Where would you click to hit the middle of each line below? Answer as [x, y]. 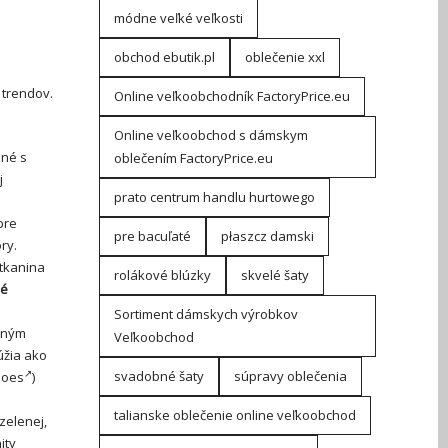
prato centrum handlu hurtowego [214, 197]
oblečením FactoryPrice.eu [193, 158]
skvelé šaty [274, 275]
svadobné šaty [158, 376]
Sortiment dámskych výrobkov [205, 314]
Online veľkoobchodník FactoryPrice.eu [231, 96]
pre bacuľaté [152, 236]
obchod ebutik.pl [164, 57]
